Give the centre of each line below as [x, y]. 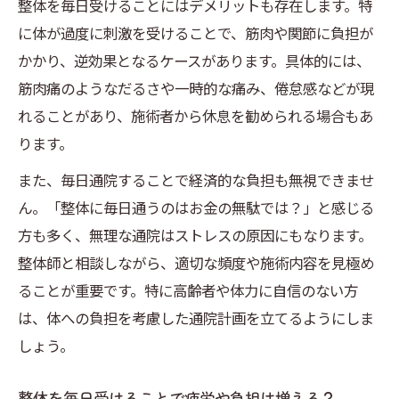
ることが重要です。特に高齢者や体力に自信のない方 [188, 291]
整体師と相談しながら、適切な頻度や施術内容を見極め [196, 263]
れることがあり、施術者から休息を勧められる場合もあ [195, 116]
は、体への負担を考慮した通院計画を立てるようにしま [196, 318]
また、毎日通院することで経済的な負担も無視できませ [196, 180]
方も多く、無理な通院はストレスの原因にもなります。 [195, 236]
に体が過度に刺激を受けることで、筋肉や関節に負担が [195, 33]
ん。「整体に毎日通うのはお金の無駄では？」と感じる [196, 208]
